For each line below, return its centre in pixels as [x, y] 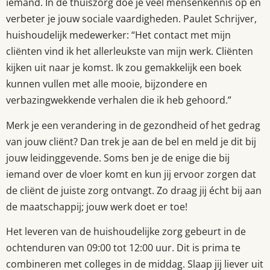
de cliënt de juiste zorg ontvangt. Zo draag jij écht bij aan [134, 190]
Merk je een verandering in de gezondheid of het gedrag [133, 125]
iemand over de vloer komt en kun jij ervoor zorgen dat [131, 174]
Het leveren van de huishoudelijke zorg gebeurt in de [126, 232]
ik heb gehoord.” [194, 100]
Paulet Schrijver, [220, 19]
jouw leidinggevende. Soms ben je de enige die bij [118, 158]
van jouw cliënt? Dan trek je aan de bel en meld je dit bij [131, 141]
